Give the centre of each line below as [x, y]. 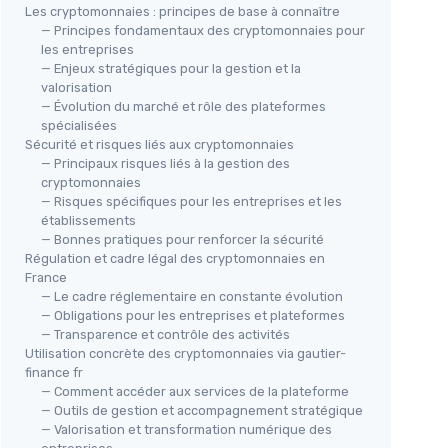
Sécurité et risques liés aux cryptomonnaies [159, 144]
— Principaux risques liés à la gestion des [165, 163]
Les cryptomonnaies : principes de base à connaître [182, 11]
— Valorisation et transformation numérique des [186, 429]
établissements [88, 220]
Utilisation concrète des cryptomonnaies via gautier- [185, 353]
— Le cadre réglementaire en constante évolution [192, 296]
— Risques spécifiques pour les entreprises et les [191, 201]
